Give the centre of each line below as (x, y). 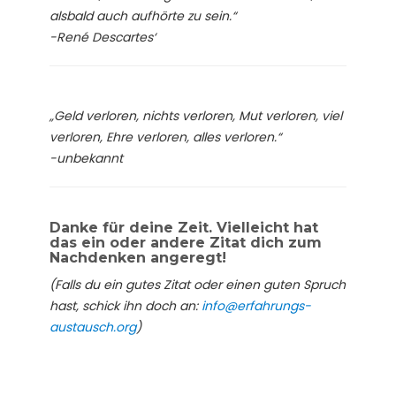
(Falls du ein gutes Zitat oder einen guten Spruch (198, 284)
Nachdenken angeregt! (138, 257)
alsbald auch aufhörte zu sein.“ (143, 15)
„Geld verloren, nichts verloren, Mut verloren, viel (196, 115)
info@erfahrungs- (256, 305)
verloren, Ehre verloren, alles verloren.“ (165, 137)
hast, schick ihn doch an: (126, 305)
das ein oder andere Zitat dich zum (186, 242)
